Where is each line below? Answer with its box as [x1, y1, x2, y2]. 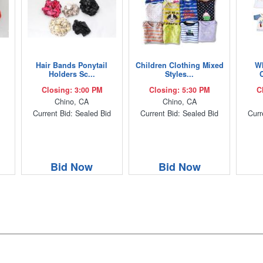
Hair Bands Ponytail [36, 59, 108, 70]
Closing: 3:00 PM [41, 84, 102, 95]
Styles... [165, 68, 194, 79]
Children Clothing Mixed [135, 59, 224, 70]
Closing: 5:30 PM [149, 84, 210, 95]
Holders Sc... [48, 68, 95, 79]
